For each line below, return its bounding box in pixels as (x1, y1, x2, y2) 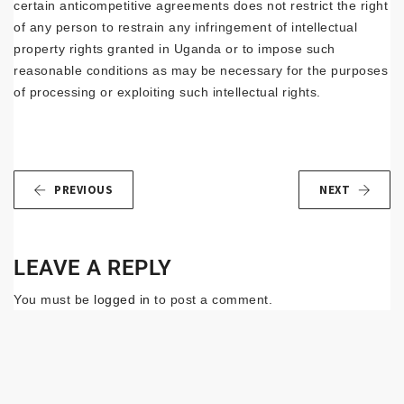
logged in (94, 291, 151, 307)
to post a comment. (150, 291, 272, 307)
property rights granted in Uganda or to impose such (14, 41, 335, 56)
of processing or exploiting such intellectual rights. (14, 85, 321, 99)
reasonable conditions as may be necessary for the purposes (14, 63, 388, 78)
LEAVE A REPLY (14, 254, 172, 280)
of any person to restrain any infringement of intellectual (14, 20, 357, 34)
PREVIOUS (54, 182, 113, 197)
